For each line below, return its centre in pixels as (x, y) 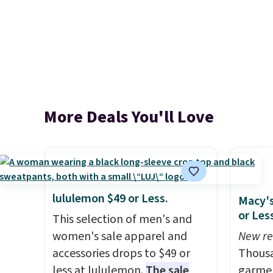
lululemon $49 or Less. (110, 199)
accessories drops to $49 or (121, 253)
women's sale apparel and (120, 236)
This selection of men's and (122, 219)
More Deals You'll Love (129, 117)
